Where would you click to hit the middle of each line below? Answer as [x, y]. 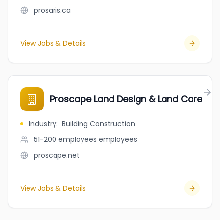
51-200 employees [65, 139]
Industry [43, 124]
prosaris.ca [52, 10]
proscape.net [57, 155]
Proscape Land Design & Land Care [126, 99]
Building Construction [98, 124]
